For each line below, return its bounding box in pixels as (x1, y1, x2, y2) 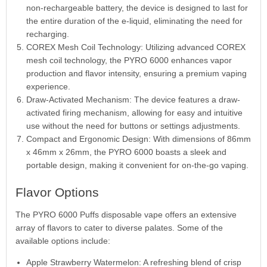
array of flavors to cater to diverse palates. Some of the (15, 223, 223, 233)
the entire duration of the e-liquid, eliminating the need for (26, 15, 243, 26)
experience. (26, 81, 70, 91)
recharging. (26, 29, 69, 39)
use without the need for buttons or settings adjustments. (26, 120, 240, 131)
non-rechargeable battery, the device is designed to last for (26, 2, 248, 13)
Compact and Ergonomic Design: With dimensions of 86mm (26, 133, 251, 144)
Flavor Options (15, 185, 99, 199)
